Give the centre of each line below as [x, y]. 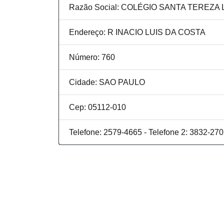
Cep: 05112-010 [97, 107]
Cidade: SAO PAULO [107, 82]
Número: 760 [92, 57]
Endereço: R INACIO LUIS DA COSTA [137, 32]
